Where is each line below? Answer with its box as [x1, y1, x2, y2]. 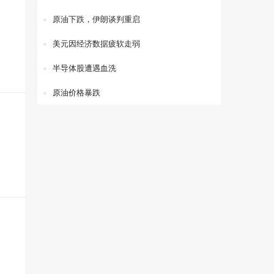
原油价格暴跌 [53, 88, 100, 98]
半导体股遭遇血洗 [53, 64, 116, 73]
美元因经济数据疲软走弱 [53, 39, 140, 49]
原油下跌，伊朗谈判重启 [53, 15, 140, 24]
